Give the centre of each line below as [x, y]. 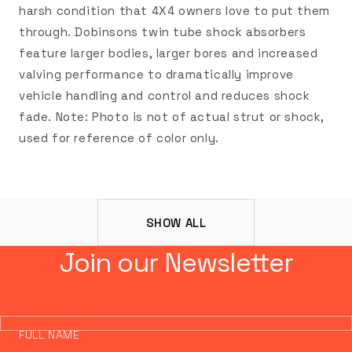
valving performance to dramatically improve [156, 74]
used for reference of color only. [119, 138]
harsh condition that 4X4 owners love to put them [174, 11]
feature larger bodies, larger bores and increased [169, 53]
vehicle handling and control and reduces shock [165, 95]
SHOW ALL [176, 222]
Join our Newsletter [176, 263]
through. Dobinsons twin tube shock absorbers [163, 32]
